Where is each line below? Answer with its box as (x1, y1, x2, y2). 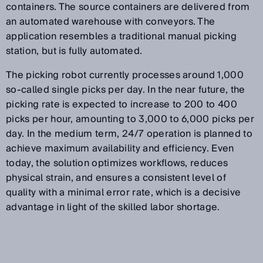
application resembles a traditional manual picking (6, 28, 237, 45)
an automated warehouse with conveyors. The (6, 13, 215, 30)
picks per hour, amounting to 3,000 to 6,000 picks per (6, 110, 254, 127)
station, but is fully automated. (6, 42, 143, 59)
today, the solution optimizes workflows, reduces (6, 154, 228, 171)
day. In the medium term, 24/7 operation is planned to (6, 125, 252, 142)
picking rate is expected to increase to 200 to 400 (6, 96, 238, 113)
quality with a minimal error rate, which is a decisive (6, 184, 241, 201)
